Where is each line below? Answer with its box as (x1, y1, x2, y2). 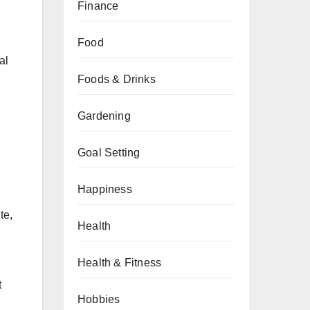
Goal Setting (77, 147, 140, 158)
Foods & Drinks (77, 73, 156, 85)
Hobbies (77, 293, 120, 305)
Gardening (77, 110, 131, 122)
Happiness (77, 183, 132, 195)
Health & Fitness (77, 257, 162, 268)
